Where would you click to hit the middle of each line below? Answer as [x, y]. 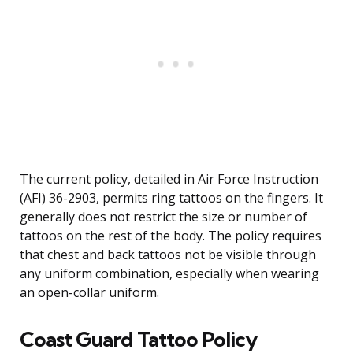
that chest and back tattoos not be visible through [168, 255]
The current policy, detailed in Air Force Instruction [169, 179]
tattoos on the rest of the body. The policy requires [171, 236]
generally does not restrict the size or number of [163, 217]
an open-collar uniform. [89, 293]
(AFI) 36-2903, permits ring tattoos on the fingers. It [171, 198]
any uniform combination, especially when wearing [169, 274]
